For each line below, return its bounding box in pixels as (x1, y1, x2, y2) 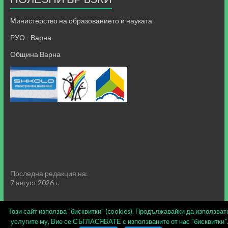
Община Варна (10, 49, 61, 59)
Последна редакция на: (10, 168, 88, 178)
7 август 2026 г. (10, 178, 60, 187)
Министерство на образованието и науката (10, 16, 152, 25)
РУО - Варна (10, 33, 51, 42)
